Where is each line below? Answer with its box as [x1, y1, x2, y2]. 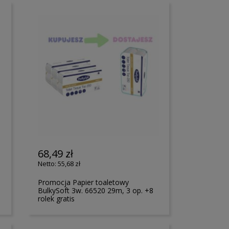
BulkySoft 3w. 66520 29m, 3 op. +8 [38, 186, 154, 196]
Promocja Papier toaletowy [38, 177, 129, 188]
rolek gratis [38, 194, 75, 204]
